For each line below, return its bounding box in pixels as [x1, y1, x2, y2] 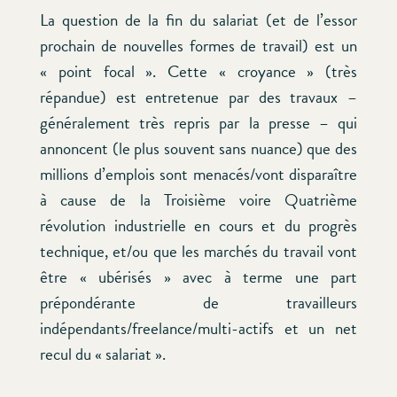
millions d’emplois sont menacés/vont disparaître [40, 161, 357, 188]
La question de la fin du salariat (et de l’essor [40, 7, 357, 34]
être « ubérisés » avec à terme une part [40, 264, 357, 291]
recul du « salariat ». [40, 341, 166, 368]
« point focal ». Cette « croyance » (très [40, 58, 357, 85]
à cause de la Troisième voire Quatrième [40, 187, 357, 214]
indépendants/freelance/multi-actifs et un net [40, 315, 357, 342]
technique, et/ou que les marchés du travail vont [40, 238, 357, 265]
